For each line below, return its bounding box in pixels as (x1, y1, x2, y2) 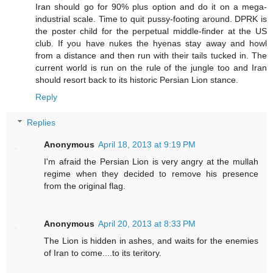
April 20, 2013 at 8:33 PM (98, 218, 196, 229)
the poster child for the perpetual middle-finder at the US (35, 26, 267, 37)
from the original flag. (44, 180, 126, 191)
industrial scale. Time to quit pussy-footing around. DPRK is (35, 14, 267, 24)
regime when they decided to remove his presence (44, 168, 258, 179)
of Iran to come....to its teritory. (44, 247, 162, 258)
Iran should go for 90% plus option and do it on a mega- (35, 2, 267, 12)
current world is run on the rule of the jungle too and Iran (35, 63, 267, 73)
